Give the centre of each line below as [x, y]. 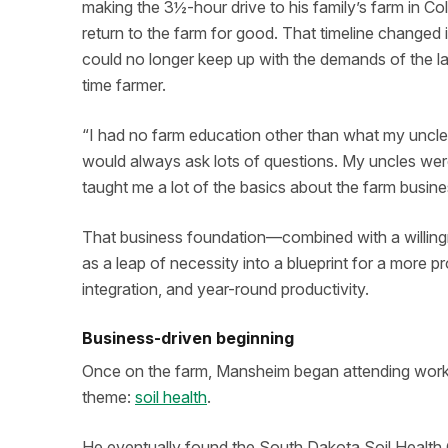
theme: [108, 397]
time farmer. [124, 85]
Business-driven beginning [188, 338]
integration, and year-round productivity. [225, 289]
